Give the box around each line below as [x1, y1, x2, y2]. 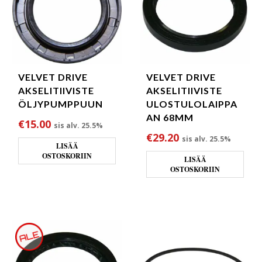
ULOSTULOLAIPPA [146, 98, 237, 109]
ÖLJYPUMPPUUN [18, 98, 103, 109]
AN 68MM [146, 112, 194, 123]
